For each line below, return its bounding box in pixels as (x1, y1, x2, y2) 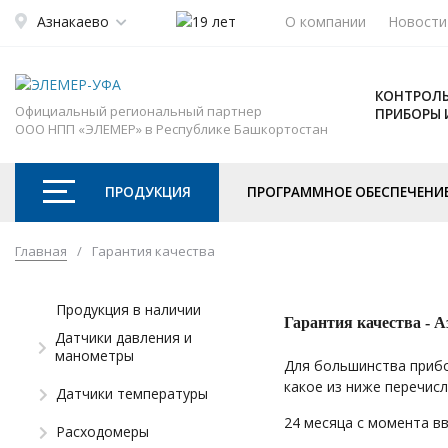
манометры (54, 345, 134, 365)
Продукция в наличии (56, 299, 201, 319)
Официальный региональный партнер (15, 101, 262, 120)
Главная (15, 241, 67, 260)
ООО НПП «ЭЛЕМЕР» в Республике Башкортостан (15, 119, 328, 138)
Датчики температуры (56, 383, 208, 403)
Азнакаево (37, 11, 109, 31)
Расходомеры (56, 421, 149, 441)
